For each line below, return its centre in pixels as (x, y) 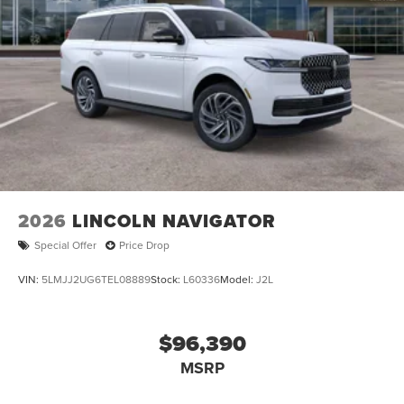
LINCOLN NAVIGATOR (174, 220)
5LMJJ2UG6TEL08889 (96, 279)
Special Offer (65, 245)
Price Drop (144, 245)
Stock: (167, 279)
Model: (238, 279)
